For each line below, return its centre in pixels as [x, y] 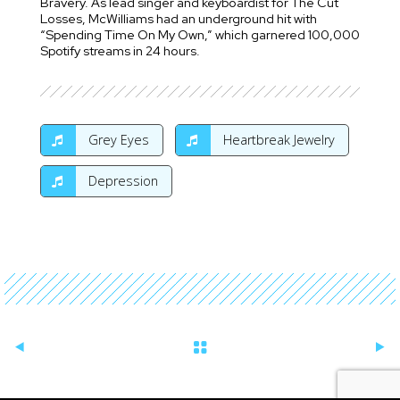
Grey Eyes [117, 140]
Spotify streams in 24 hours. [120, 50]
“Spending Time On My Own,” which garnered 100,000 [200, 34]
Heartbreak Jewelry [277, 140]
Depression [121, 181]
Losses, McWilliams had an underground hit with [179, 18]
